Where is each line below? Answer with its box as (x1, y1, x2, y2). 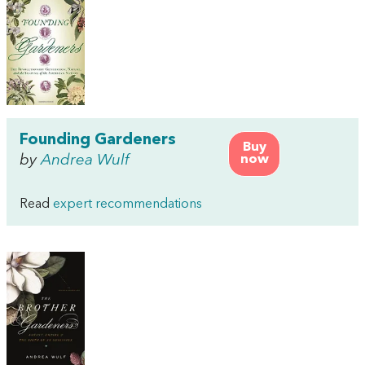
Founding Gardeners (20, 132, 176, 149)
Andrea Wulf (41, 152, 130, 169)
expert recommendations (53, 198, 202, 212)
